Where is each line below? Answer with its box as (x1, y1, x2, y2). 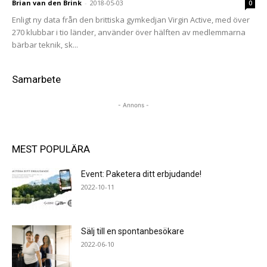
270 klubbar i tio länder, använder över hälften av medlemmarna (12, 26, 246, 38)
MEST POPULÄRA (12, 142, 90, 155)
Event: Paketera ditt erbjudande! (81, 169, 201, 179)
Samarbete (12, 73, 61, 85)
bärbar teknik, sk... (12, 39, 78, 50)
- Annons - (118, 101, 149, 108)
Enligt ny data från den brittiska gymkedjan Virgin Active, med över (12, 14, 250, 25)
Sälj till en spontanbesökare (81, 226, 184, 236)
